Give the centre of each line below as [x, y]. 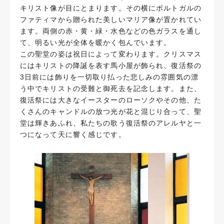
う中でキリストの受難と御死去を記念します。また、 [111, 89]
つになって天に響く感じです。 [73, 135]
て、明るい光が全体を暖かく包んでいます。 [96, 43]
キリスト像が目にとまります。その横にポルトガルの [111, 8]
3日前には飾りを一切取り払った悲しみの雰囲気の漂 [109, 77]
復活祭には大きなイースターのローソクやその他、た [111, 100]
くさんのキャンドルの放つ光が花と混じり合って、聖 [111, 112]
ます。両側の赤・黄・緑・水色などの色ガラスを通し [111, 31]
